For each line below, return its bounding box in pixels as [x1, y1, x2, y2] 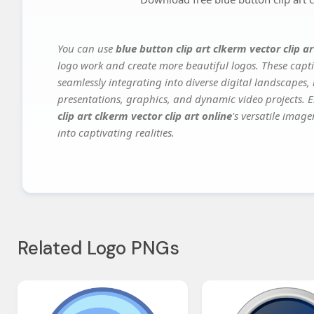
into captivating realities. [57, 125, 175, 140]
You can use [57, 41, 116, 56]
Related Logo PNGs [18, 236, 179, 261]
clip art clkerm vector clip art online [57, 109, 232, 123]
